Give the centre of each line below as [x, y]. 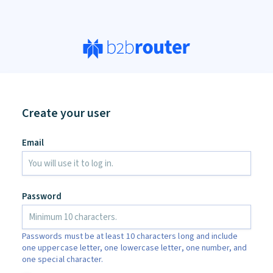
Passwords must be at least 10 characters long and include [130, 236]
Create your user [66, 113]
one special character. [63, 259]
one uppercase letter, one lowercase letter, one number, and [135, 248]
